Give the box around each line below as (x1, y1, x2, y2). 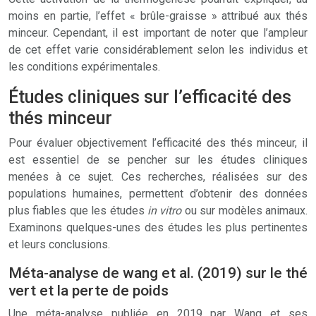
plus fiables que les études (8, 204, 147, 217)
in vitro (147, 204, 185, 217)
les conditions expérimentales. (8, 60, 160, 73)
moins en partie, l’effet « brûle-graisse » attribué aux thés (8, 9, 308, 23)
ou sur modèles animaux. (184, 204, 308, 217)
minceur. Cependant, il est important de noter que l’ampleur (8, 26, 308, 39)
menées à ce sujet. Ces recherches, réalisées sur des (8, 170, 308, 183)
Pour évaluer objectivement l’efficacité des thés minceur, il (8, 136, 308, 150)
